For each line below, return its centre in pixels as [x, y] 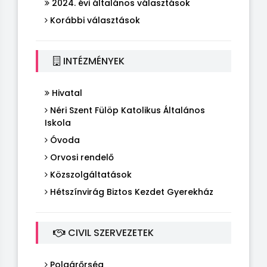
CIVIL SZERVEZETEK [110, 232]
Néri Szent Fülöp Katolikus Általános [126, 110]
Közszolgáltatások [90, 174]
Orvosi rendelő [81, 157]
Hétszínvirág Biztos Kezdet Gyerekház [131, 192]
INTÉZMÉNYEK [93, 61]
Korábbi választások [94, 20]
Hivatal [66, 93]
